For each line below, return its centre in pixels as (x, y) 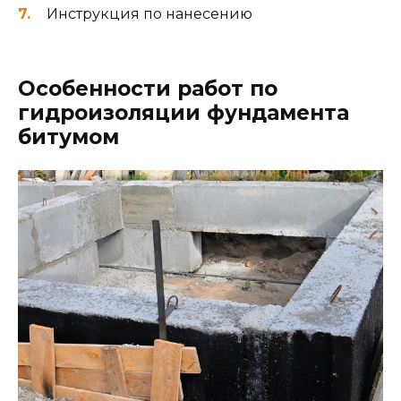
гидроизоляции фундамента (183, 112)
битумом (68, 137)
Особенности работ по (148, 88)
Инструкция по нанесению (149, 13)
